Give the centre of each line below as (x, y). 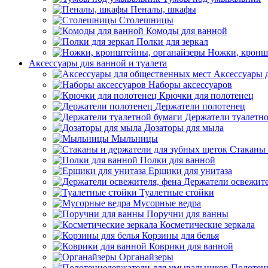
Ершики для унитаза (190, 171)
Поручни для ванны (188, 214)
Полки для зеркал (172, 42)
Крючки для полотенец (206, 95)
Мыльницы (135, 138)
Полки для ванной (178, 160)
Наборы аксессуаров (190, 85)
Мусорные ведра (167, 203)
